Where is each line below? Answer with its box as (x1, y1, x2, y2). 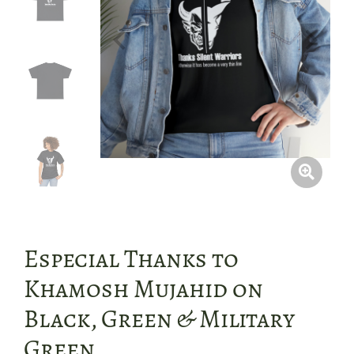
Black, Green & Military (24, 300, 295, 336)
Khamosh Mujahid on (24, 270, 263, 306)
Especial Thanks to (24, 240, 239, 276)
